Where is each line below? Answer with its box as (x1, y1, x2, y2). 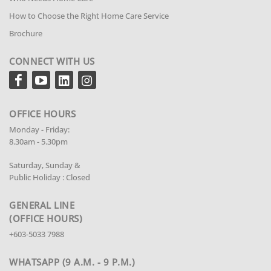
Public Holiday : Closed (9, 172, 90, 183)
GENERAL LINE (9, 199, 74, 212)
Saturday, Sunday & (9, 160, 80, 171)
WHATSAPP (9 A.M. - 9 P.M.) (9, 256, 135, 269)
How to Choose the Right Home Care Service (9, 10, 169, 21)
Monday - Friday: (9, 124, 70, 135)
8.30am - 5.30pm (9, 136, 68, 148)
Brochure (9, 28, 42, 39)
